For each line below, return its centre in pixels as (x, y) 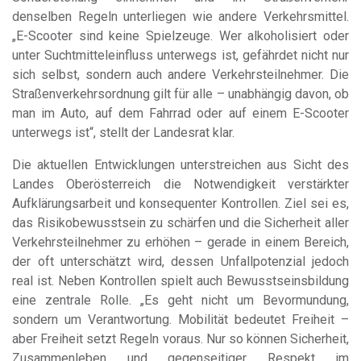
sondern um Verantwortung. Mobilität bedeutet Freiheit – (180, 320)
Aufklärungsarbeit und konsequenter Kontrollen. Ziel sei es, (180, 204)
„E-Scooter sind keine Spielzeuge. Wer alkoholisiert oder (180, 36)
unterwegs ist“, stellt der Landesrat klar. (123, 133)
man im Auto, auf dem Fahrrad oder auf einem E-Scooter (180, 114)
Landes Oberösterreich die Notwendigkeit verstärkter (180, 185)
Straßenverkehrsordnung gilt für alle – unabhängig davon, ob (180, 94)
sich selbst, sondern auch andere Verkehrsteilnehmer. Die (180, 75)
